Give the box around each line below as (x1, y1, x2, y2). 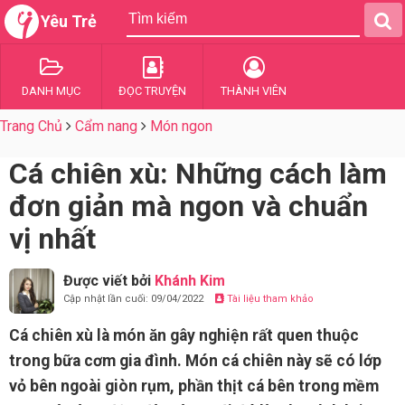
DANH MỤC (22, 84, 80, 98)
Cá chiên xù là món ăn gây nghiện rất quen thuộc (9, 326, 359, 344)
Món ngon (150, 118, 212, 135)
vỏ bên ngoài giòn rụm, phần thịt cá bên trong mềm (9, 377, 379, 395)
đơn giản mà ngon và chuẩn (9, 189, 368, 223)
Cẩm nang (75, 118, 137, 135)
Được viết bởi (63, 272, 155, 289)
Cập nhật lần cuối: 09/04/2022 (63, 293, 206, 305)
